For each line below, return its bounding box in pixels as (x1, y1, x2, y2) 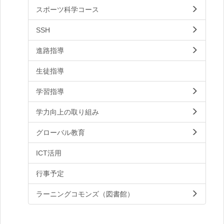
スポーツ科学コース (36, 5, 99, 14)
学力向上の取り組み (36, 108, 99, 116)
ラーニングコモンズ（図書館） (36, 190, 134, 198)
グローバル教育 (36, 128, 85, 137)
